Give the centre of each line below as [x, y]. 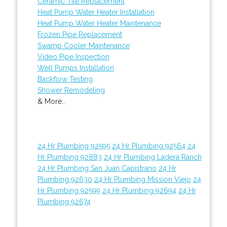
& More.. [51, 101]
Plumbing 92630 [65, 179]
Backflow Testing [65, 79]
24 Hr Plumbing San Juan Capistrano [97, 168]
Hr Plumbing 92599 [69, 190]
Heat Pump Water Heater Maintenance [99, 23]
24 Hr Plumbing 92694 [139, 190]
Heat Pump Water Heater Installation [96, 12]
